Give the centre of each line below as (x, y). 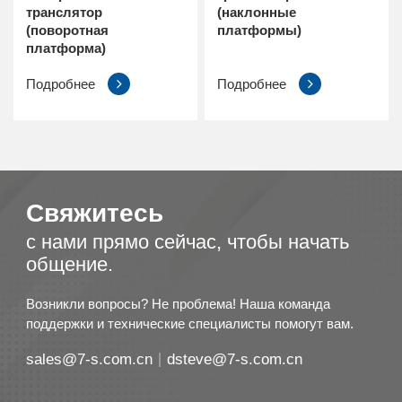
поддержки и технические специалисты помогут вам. (190, 324)
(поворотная (67, 31)
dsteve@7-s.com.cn (235, 360)
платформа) (66, 48)
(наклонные (257, 13)
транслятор (64, 13)
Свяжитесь (95, 214)
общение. (70, 265)
